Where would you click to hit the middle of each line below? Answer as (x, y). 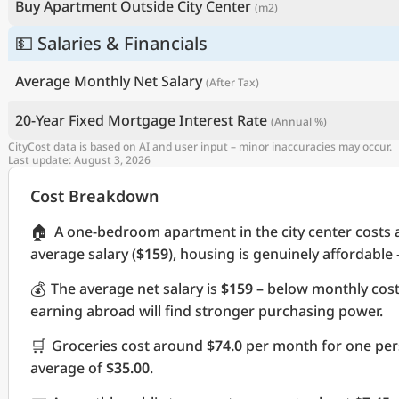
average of (68, 368)
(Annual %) (299, 122)
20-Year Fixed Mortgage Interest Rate (141, 120)
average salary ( (83, 254)
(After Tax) (232, 82)
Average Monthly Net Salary (109, 81)
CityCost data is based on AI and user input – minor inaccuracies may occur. (200, 147)
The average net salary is (136, 289)
